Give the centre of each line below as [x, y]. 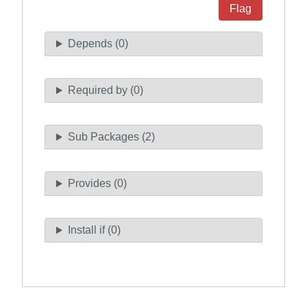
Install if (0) [94, 230]
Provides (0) [97, 184]
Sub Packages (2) [111, 137]
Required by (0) [105, 90]
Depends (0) [98, 44]
